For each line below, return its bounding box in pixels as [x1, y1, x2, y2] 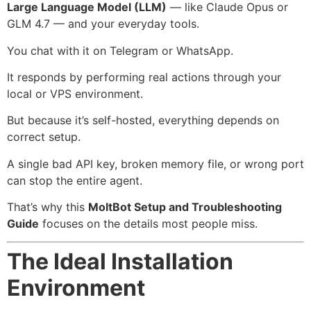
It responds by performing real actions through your [7, 69, 281, 84]
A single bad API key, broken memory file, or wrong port [7, 156, 304, 171]
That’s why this [7, 200, 88, 215]
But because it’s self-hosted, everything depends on [7, 113, 279, 128]
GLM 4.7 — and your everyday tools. [7, 17, 199, 31]
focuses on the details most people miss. [39, 217, 258, 231]
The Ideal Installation [7, 248, 233, 276]
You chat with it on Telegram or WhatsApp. [7, 43, 233, 58]
